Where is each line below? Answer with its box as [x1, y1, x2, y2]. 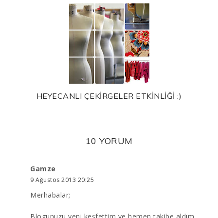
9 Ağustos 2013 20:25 [30, 175, 94, 184]
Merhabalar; [30, 190, 71, 200]
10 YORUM [85, 135, 133, 146]
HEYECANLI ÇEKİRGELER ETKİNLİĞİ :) [36, 91, 182, 101]
